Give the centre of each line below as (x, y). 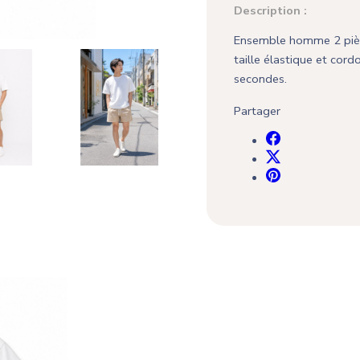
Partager (258, 110)
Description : (271, 11)
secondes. (261, 78)
